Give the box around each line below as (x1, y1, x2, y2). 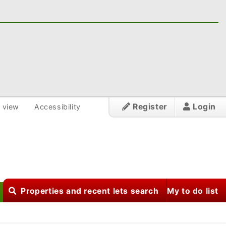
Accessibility (34, 102, 81, 111)
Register (130, 102, 167, 111)
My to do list (167, 186, 218, 196)
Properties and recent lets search (21, 186, 159, 196)
